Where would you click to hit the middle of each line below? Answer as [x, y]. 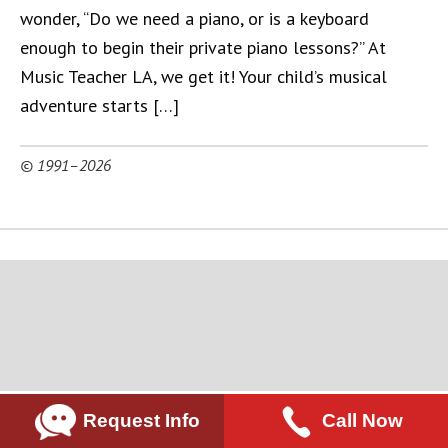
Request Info [141, 420]
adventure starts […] [99, 105]
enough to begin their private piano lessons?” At [203, 47]
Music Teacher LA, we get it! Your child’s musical [203, 76]
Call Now [362, 420]
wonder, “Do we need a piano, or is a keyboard [194, 18]
